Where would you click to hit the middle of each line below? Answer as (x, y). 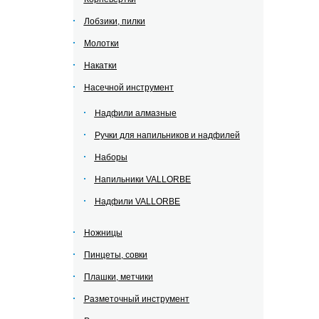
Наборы (111, 157)
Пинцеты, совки (115, 255)
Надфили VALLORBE (137, 202)
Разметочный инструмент (136, 299)
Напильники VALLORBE (142, 179)
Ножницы (103, 233)
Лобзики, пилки (114, 21)
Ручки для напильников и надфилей (167, 135)
